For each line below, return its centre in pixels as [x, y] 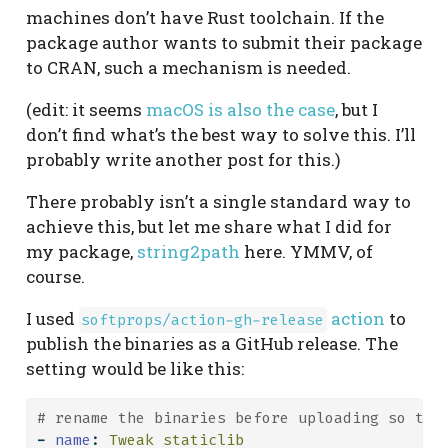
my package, [81, 252]
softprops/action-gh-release [203, 320]
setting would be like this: [134, 369]
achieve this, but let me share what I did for [208, 227]
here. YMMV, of [306, 252]
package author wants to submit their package [223, 43]
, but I [356, 110]
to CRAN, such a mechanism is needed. [188, 68]
